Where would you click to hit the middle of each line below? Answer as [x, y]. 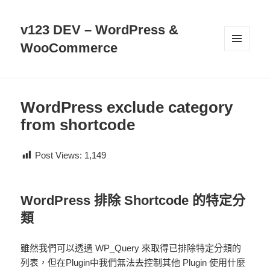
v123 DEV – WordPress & [100, 30]
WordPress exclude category [127, 108]
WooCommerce [69, 48]
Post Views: [59, 155]
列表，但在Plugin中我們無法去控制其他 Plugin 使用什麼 [133, 263]
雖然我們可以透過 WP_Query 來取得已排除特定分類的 [131, 248]
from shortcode [78, 125]
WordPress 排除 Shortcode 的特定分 [133, 201]
